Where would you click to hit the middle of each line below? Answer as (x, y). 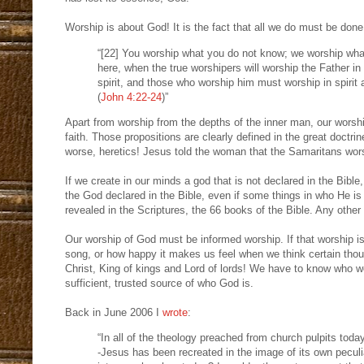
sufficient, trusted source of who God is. (159, 283)
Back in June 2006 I (114, 312)
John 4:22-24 (131, 97)
